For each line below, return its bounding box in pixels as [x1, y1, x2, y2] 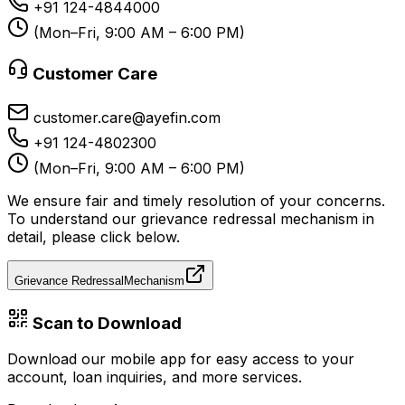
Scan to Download [29, 312, 182, 334]
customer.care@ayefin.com [33, 108, 221, 127]
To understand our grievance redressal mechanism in [7, 209, 374, 228]
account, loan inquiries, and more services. [7, 368, 302, 387]
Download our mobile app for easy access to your [7, 350, 354, 369]
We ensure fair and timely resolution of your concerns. [7, 191, 385, 210]
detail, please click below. [7, 227, 180, 246]
